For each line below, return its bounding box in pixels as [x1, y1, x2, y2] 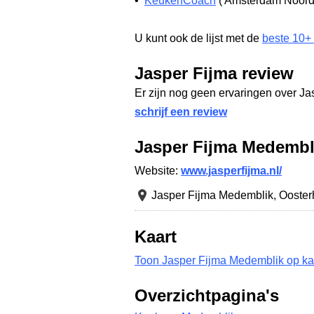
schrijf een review [135, 106, 227, 118]
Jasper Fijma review [135, 64, 294, 83]
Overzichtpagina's [135, 287, 279, 305]
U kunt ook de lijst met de [135, 32, 262, 44]
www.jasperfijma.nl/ [181, 165, 282, 177]
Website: [135, 165, 181, 177]
